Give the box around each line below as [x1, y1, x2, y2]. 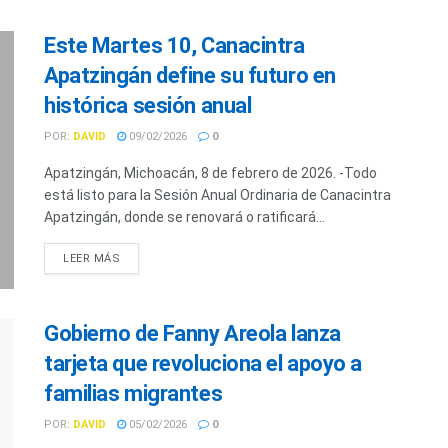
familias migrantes [44, 380, 223, 406]
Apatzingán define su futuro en [44, 63, 336, 89]
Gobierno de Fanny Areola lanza [44, 320, 341, 346]
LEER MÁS [63, 252, 121, 266]
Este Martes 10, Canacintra [44, 33, 305, 59]
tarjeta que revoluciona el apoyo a [44, 350, 363, 376]
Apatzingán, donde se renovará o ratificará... [44, 209, 325, 226]
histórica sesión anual [44, 93, 252, 119]
